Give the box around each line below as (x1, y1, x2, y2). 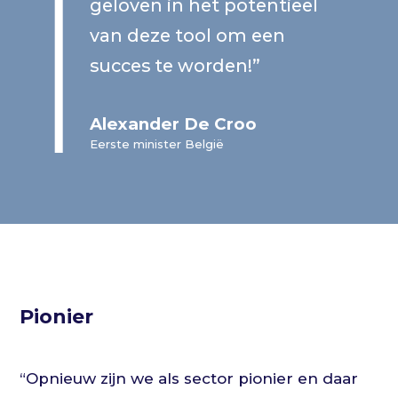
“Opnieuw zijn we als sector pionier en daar (20, 370, 359, 388)
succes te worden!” (90, 55, 261, 77)
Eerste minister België (90, 137, 225, 152)
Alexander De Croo (90, 114, 258, 135)
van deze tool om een (90, 25, 286, 47)
